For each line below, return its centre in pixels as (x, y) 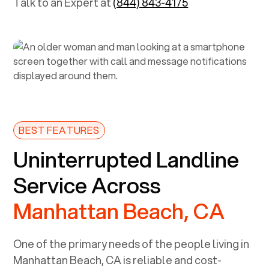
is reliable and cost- (172, 260)
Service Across (87, 185)
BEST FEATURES (59, 130)
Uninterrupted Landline (126, 159)
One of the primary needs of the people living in (131, 243)
